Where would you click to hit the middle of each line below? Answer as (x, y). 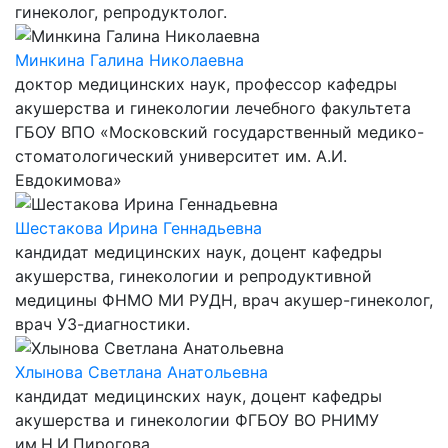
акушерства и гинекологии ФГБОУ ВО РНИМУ (197, 420)
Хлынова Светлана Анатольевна (141, 372)
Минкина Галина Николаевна (129, 60)
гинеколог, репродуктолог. (121, 12)
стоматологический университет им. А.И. (181, 156)
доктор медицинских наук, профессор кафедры (206, 84)
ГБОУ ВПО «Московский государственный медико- (219, 132)
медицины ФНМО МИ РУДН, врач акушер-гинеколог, (224, 300)
